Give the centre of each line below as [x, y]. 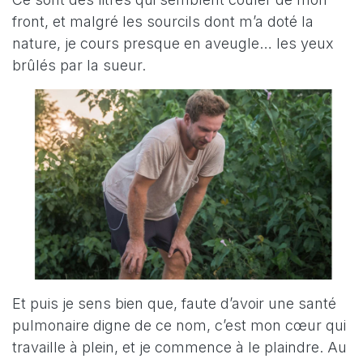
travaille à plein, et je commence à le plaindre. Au [179, 347]
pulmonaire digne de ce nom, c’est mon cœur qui [179, 325]
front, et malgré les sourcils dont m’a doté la [163, 21]
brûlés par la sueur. [79, 65]
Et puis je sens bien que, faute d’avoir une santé [174, 303]
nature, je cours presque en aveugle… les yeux [173, 43]
